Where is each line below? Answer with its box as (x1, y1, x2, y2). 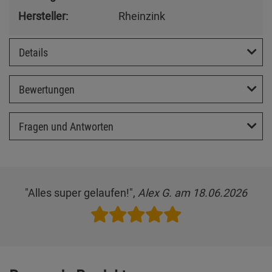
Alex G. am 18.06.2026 (138, 185, 247, 200)
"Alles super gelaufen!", (25, 185, 138, 200)
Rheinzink (118, 8, 165, 23)
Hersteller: (18, 8, 68, 23)
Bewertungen (19, 81, 75, 97)
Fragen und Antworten (19, 118, 114, 134)
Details (19, 44, 48, 59)
